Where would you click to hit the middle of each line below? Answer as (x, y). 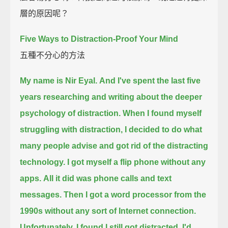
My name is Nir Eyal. (59, 80)
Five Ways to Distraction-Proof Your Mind (99, 39)
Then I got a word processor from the (135, 194)
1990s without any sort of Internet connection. (108, 211)
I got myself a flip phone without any (137, 162)
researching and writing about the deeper (123, 97)
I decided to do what (164, 129)
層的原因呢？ (45, 13)
